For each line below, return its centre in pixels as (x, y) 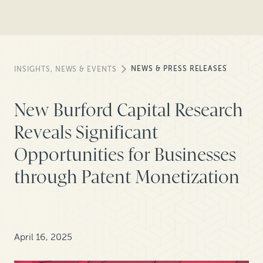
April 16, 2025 (43, 237)
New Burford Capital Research (129, 110)
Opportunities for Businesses (125, 155)
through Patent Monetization (127, 177)
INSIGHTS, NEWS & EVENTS (66, 70)
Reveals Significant (86, 132)
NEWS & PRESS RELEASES (179, 68)
